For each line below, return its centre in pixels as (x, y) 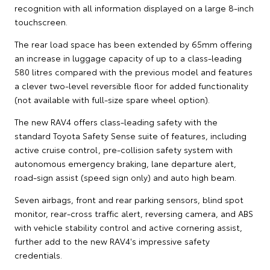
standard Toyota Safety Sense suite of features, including (130, 136)
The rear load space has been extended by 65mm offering (133, 44)
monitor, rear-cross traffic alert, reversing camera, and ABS (134, 214)
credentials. (38, 255)
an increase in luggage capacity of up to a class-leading (128, 58)
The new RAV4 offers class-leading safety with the (116, 122)
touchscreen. (41, 22)
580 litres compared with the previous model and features (133, 72)
